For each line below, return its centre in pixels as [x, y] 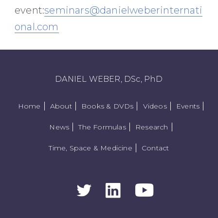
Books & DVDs [108, 106]
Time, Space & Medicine [91, 148]
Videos [155, 106]
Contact [155, 148]
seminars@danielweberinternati [124, 10]
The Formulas [102, 127]
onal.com [37, 27]
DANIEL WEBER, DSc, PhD [109, 79]
